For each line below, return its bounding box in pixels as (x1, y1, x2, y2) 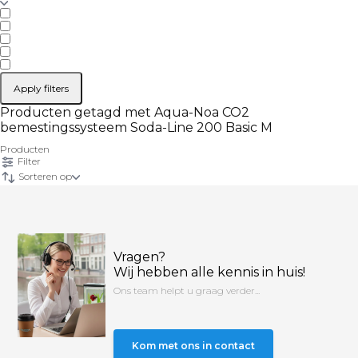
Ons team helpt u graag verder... (113, 284, 261, 296)
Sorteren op (16, 170, 72, 183)
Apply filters (14, 82, 69, 94)
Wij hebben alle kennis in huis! (113, 265, 306, 280)
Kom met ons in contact (132, 339, 256, 352)
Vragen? (113, 249, 166, 265)
